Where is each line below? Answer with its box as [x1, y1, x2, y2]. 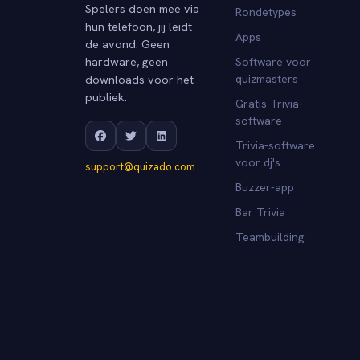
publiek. [85, 88, 127, 104]
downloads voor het [85, 71, 194, 87]
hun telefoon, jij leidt [85, 18, 192, 34]
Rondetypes [235, 4, 297, 19]
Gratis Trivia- [235, 96, 304, 111]
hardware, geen [85, 53, 168, 69]
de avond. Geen [85, 35, 170, 51]
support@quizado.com [85, 159, 195, 174]
